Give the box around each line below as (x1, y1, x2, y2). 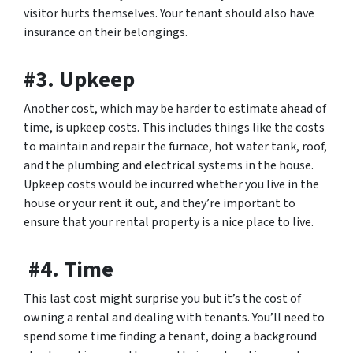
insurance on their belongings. (24, 24, 188, 42)
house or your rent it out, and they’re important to (24, 195, 295, 213)
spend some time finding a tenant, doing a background (24, 328, 317, 346)
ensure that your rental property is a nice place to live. (24, 214, 314, 232)
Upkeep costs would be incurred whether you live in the (24, 176, 319, 194)
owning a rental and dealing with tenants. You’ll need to (24, 309, 325, 327)
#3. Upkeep (24, 64, 135, 96)
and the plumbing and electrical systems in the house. (24, 157, 314, 175)
